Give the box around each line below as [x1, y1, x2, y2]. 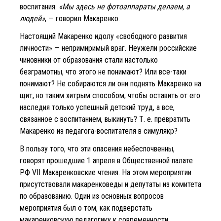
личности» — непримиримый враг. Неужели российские [20, 43, 197, 53]
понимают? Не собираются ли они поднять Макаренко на [20, 78, 201, 88]
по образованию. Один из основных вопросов [20, 191, 164, 201]
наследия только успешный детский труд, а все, [20, 102, 175, 112]
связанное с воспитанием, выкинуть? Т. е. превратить [20, 114, 190, 124]
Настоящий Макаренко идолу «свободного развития [20, 31, 187, 41]
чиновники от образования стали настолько [20, 55, 158, 65]
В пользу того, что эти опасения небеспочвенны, [20, 144, 175, 153]
